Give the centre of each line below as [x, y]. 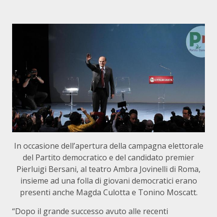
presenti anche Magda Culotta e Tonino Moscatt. [108, 192]
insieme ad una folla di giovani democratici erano [108, 180]
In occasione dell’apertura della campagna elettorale [108, 146]
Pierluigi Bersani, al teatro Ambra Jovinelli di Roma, [108, 169]
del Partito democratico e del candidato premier [108, 157]
